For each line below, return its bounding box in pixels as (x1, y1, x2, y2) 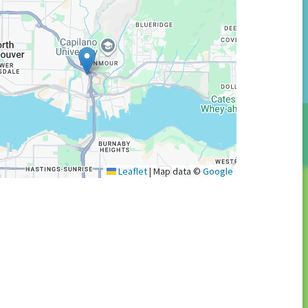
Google (202, 164, 233, 177)
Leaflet (115, 164, 147, 177)
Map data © (151, 164, 203, 177)
